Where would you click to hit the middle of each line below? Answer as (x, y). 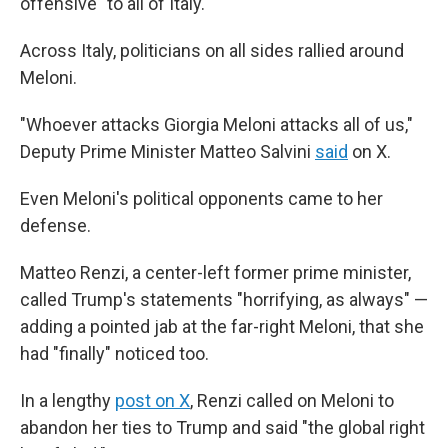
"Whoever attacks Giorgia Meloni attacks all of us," (216, 124)
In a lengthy (67, 400)
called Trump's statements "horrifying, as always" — (224, 299)
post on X (152, 400)
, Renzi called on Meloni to (292, 400)
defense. (55, 225)
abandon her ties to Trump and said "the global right (222, 427)
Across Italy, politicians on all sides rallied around (212, 50)
